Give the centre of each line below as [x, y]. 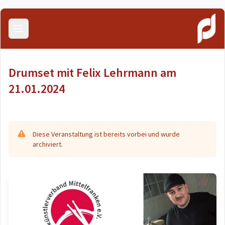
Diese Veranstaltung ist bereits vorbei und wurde [106, 134]
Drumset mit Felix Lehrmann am [92, 73]
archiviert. [48, 144]
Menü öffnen [39, 35]
